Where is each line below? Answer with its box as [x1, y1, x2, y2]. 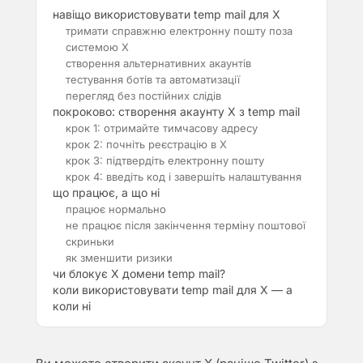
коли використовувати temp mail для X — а [53, 283, 293, 297]
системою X [66, 41, 129, 53]
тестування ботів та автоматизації [66, 73, 240, 86]
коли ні [53, 299, 91, 313]
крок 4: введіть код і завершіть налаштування [66, 170, 301, 183]
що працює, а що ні [53, 186, 160, 199]
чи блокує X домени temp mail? [53, 267, 225, 280]
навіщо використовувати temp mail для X [53, 7, 280, 21]
